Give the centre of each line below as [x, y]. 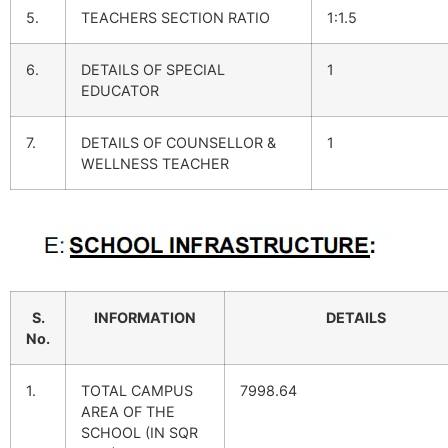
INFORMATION [145, 318]
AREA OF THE [128, 412]
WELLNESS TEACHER [155, 164]
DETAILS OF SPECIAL [153, 70]
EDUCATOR [120, 91]
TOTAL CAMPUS [137, 391]
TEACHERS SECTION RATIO [175, 18]
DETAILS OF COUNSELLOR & [178, 143]
